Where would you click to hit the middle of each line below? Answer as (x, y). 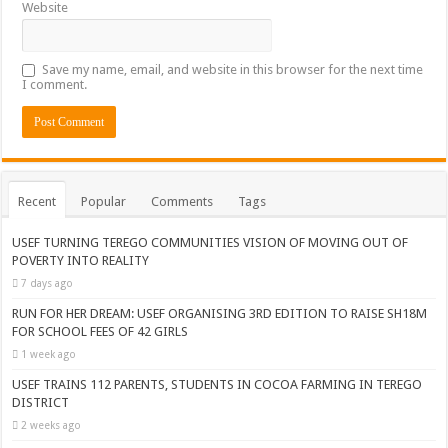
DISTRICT (41, 402)
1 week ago (49, 354)
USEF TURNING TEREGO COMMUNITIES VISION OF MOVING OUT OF (210, 242)
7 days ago (47, 283)
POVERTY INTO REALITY (81, 260)
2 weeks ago (51, 425)
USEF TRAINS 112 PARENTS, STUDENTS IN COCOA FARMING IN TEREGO (217, 384)
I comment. (55, 84)
